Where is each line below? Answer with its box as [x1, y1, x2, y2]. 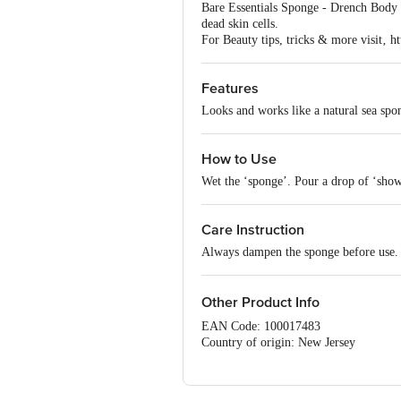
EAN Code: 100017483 [201, 320, 320, 333]
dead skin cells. [201, 17, 278, 30]
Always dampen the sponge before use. [201, 245, 398, 259]
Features [201, 80, 259, 98]
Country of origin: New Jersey [201, 336, 355, 349]
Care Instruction [201, 221, 304, 239]
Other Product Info [201, 294, 320, 311]
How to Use [201, 150, 277, 168]
